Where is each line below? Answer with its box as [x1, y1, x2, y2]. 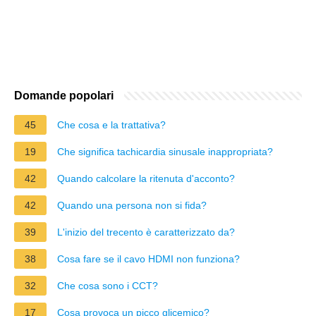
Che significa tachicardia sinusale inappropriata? [57, 145, 273, 157]
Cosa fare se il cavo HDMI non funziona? [57, 253, 240, 265]
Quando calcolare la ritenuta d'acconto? [57, 172, 235, 184]
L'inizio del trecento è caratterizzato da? [57, 226, 235, 238]
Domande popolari [14, 89, 114, 102]
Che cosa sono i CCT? [57, 279, 158, 291]
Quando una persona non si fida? [57, 199, 207, 211]
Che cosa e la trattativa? [57, 119, 166, 130]
